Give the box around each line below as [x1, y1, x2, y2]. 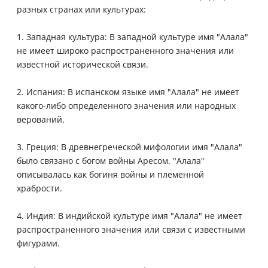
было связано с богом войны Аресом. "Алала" [17, 154, 205, 166]
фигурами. [17, 237, 60, 249]
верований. [17, 113, 65, 125]
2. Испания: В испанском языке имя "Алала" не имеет [17, 86, 239, 98]
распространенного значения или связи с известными [17, 223, 245, 235]
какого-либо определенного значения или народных [17, 99, 236, 111]
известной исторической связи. [17, 58, 148, 70]
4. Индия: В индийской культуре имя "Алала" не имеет [17, 209, 242, 221]
